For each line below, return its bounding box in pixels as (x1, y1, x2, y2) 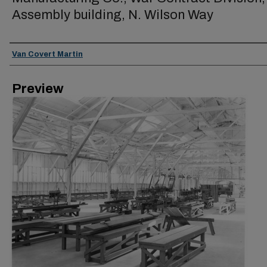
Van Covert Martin (12, 50, 83, 58)
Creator (10, 42, 49, 65)
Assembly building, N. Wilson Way (12, 8, 213, 22)
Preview (12, 82, 64, 96)
